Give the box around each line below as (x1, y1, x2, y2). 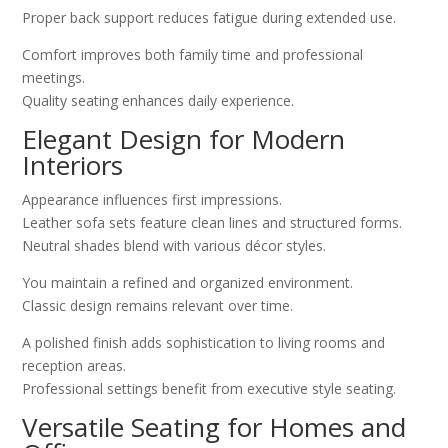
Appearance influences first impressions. (22, 190, 283, 210)
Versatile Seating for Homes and (22, 409, 407, 446)
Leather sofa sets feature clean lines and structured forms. (22, 213, 403, 233)
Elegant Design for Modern (22, 121, 346, 158)
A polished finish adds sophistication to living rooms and (22, 333, 386, 353)
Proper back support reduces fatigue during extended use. (22, 8, 397, 28)
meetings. (22, 68, 86, 88)
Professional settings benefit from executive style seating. (22, 379, 397, 399)
